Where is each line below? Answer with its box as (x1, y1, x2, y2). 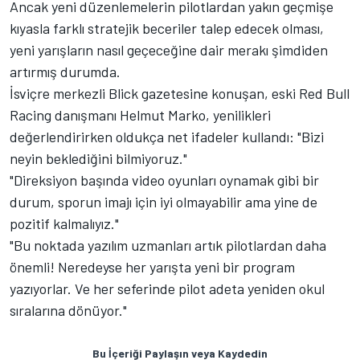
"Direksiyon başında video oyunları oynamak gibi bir (10, 171, 319, 190)
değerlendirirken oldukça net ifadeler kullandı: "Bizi (10, 128, 324, 146)
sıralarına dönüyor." (10, 301, 127, 320)
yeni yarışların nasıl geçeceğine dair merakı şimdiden (10, 41, 328, 59)
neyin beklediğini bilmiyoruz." (10, 149, 187, 168)
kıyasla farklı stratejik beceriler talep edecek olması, (10, 19, 324, 38)
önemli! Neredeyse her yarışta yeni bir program (10, 258, 295, 276)
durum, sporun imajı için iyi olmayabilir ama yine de (10, 193, 317, 211)
